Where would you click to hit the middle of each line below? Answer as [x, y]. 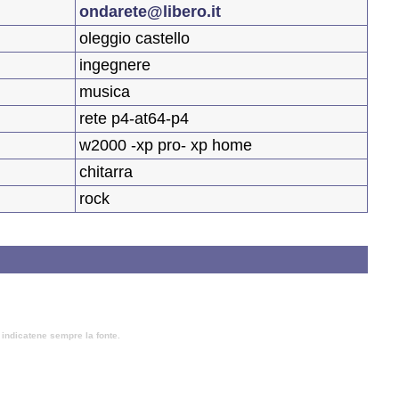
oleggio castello [134, 39]
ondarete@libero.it [150, 12]
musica [105, 92]
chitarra [106, 172]
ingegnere [115, 65]
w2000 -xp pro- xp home [166, 146]
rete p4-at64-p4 [134, 119]
